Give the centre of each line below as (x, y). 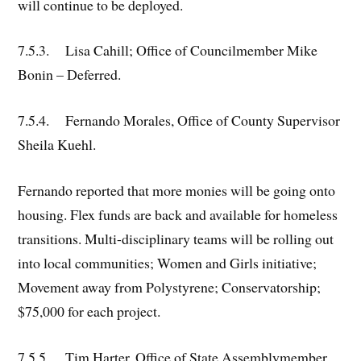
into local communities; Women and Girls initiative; (168, 263)
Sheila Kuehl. (57, 145)
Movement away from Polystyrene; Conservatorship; (170, 287)
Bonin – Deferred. (70, 75)
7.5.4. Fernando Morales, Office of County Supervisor (179, 120)
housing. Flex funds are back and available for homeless (178, 214)
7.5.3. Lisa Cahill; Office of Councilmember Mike (168, 50)
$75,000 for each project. (89, 311)
